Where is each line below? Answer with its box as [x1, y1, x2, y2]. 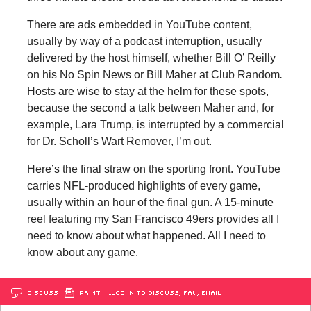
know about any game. [26, 246, 138, 258]
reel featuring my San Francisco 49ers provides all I [26, 212, 279, 225]
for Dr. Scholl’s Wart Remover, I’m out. [26, 135, 212, 147]
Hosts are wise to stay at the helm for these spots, [26, 85, 269, 97]
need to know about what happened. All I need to [26, 229, 266, 242]
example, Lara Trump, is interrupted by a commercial [26, 118, 284, 131]
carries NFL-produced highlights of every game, [26, 179, 260, 192]
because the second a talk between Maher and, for [26, 101, 274, 114]
